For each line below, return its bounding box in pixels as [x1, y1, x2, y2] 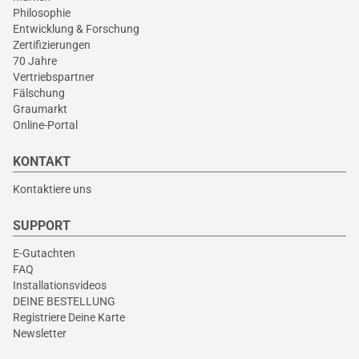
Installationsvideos [13, 279, 107, 292]
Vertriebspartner [13, 71, 95, 83]
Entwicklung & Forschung [13, 22, 139, 35]
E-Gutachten [13, 247, 75, 260]
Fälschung [13, 87, 65, 99]
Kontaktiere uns [13, 183, 91, 196]
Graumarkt [13, 103, 67, 115]
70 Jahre [13, 54, 57, 67]
